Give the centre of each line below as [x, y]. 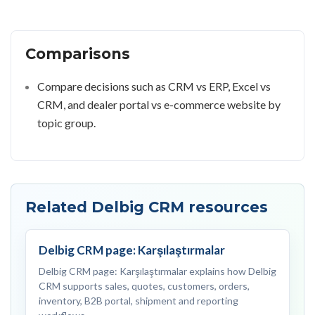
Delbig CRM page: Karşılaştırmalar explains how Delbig [157, 271]
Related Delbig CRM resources [147, 207]
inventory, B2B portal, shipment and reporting [139, 300]
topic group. [66, 122]
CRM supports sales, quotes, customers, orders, [144, 285]
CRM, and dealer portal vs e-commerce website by [159, 104]
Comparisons [78, 53]
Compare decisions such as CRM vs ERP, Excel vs [154, 86]
